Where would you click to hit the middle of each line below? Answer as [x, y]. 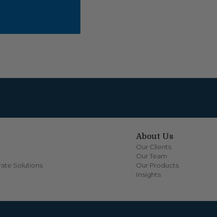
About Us [155, 136]
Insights [148, 174]
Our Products [157, 165]
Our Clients [154, 147]
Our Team [151, 156]
